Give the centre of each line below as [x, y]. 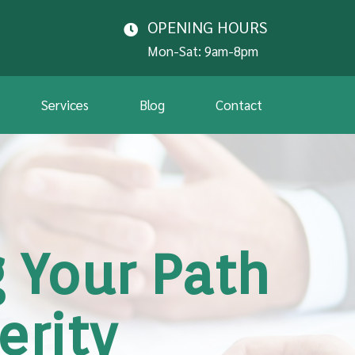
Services [65, 105]
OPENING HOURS [207, 27]
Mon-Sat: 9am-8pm [202, 51]
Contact [239, 105]
